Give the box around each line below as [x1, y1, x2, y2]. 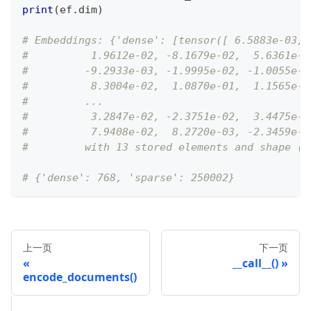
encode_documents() [23, 269, 137, 285]
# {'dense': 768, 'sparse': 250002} [22, 171, 235, 184]
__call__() [233, 255, 278, 271]
